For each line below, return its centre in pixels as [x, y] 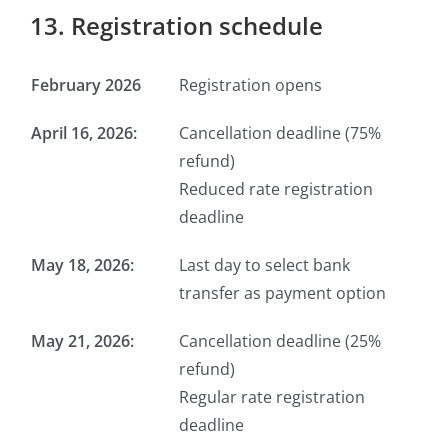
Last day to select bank [264, 265]
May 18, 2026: [82, 265]
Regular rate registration [272, 397]
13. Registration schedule [176, 26]
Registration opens [250, 85]
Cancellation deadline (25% [280, 341]
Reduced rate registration [276, 189]
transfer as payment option [282, 293]
